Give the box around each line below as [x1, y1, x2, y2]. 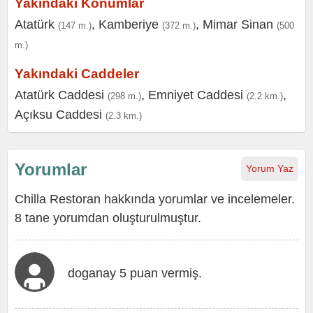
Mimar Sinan [203, 17, 273, 31]
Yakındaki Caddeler [15, 66, 139, 81]
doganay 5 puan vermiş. [68, 266, 202, 280]
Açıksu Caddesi [15, 108, 102, 122]
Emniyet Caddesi [148, 88, 243, 102]
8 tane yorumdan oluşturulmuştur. [15, 211, 201, 225]
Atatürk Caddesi [15, 88, 104, 102]
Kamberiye [99, 17, 159, 31]
